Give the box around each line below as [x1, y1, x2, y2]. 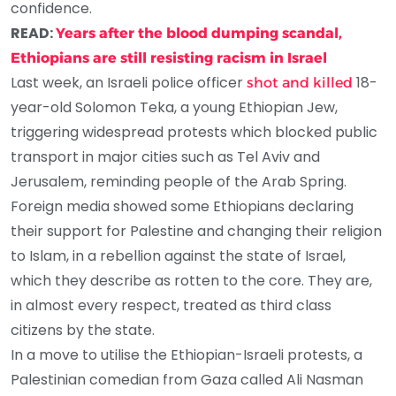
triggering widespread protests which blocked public [11, 121, 377, 142]
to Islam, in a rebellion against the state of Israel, [11, 245, 346, 266]
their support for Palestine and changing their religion [11, 220, 382, 241]
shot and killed [247, 73, 353, 91]
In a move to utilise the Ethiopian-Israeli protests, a [11, 344, 362, 365]
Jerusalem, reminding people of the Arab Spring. [11, 171, 346, 192]
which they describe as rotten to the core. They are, [11, 270, 372, 291]
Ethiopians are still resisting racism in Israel [11, 49, 327, 66]
